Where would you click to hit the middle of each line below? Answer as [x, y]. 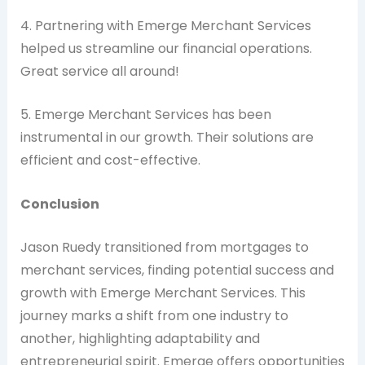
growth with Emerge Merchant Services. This [163, 293]
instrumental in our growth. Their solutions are [167, 138]
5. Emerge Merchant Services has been [145, 115]
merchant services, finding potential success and [177, 270]
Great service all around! [99, 71]
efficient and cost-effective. [110, 161]
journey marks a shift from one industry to [154, 316]
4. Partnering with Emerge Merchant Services [165, 25]
